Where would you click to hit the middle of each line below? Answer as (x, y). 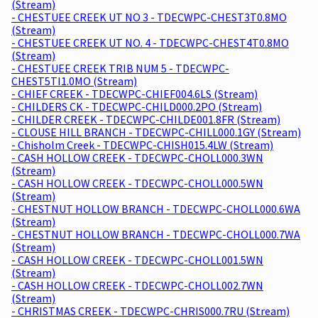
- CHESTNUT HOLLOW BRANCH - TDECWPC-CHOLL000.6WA (156, 208)
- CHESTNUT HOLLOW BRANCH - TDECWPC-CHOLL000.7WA (156, 234)
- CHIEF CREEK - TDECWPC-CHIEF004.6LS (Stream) (135, 93)
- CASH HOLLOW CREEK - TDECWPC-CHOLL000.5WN (137, 183)
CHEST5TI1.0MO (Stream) (74, 81)
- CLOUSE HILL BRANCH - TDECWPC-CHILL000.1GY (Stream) (156, 132)
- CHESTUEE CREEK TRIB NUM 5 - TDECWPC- (120, 68)
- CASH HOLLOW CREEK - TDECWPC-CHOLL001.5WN (137, 259)
